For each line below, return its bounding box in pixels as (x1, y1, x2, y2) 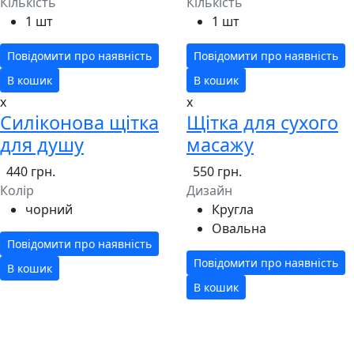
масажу (186, 132, 254, 158)
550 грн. (193, 163, 242, 181)
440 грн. (6, 163, 55, 181)
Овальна (212, 220, 266, 238)
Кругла (212, 201, 254, 219)
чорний (25, 201, 73, 219)
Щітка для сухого (186, 110, 338, 136)
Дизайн (186, 182, 232, 200)
